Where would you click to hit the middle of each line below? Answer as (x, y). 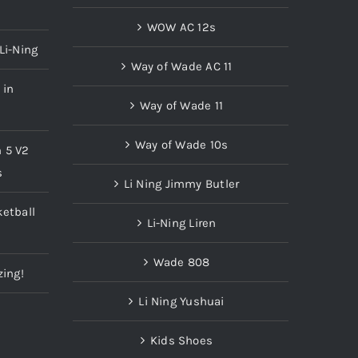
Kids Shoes (181, 340)
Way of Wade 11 (181, 105)
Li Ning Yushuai (181, 301)
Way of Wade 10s (181, 144)
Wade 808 (181, 262)
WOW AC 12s (181, 27)
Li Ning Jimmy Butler (181, 183)
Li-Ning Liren (181, 223)
